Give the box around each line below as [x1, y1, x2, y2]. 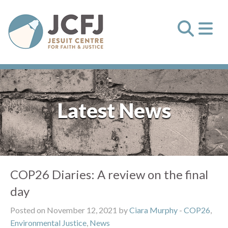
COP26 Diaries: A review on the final [10, 167, 208, 182]
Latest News [57, 98, 171, 123]
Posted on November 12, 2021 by [10, 205, 129, 215]
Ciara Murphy [129, 205, 178, 215]
